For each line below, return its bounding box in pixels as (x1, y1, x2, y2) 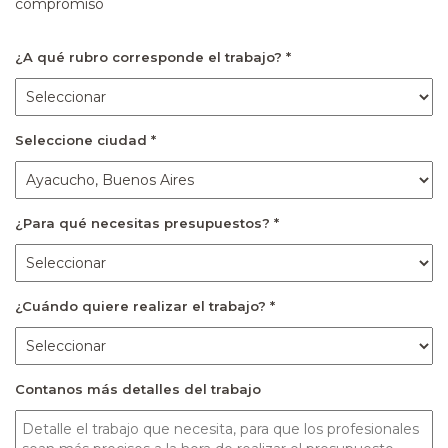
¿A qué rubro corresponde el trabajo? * (15, 48, 291, 65)
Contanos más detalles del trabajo (15, 380, 261, 397)
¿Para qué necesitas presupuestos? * (15, 214, 279, 231)
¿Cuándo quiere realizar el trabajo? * (15, 297, 275, 314)
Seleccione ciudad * (15, 131, 156, 148)
